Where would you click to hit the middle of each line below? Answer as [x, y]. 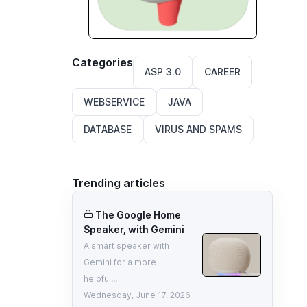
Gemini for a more [120, 262]
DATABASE [108, 129]
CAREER [223, 71]
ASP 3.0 [163, 71]
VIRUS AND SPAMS [199, 129]
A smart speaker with [127, 245]
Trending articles [119, 183]
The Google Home [138, 214]
